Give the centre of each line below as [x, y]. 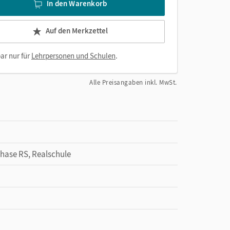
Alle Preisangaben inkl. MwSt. [133, 82]
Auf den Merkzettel [77, 31]
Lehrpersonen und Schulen [73, 56]
